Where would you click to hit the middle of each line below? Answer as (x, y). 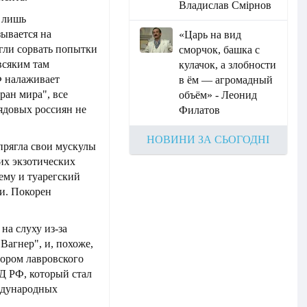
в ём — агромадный (226, 80)
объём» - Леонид (218, 95)
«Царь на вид (210, 35)
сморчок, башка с (220, 50)
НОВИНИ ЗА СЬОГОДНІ (208, 139)
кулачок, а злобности (228, 65)
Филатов (200, 110)
